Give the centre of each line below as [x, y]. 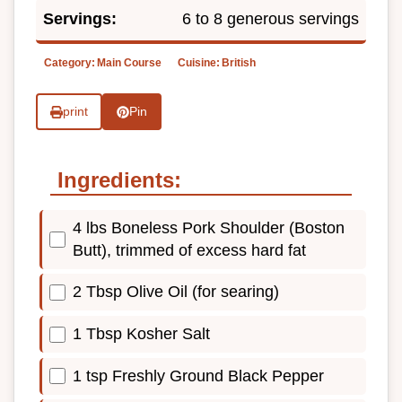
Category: [70, 63]
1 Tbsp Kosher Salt [141, 334]
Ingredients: [119, 179]
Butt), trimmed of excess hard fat [189, 250]
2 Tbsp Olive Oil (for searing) [176, 292]
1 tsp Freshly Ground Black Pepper [198, 376]
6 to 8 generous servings [271, 19]
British [239, 63]
